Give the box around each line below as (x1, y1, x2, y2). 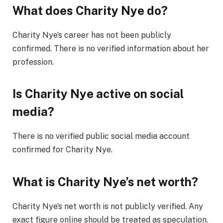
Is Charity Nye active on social (12, 87, 184, 101)
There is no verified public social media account (12, 131, 190, 141)
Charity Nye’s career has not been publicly (12, 30, 171, 40)
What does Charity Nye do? (12, 3, 168, 18)
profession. (12, 57, 54, 67)
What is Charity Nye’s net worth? (12, 174, 198, 189)
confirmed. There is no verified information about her (12, 44, 209, 54)
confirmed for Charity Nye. (12, 145, 112, 155)
